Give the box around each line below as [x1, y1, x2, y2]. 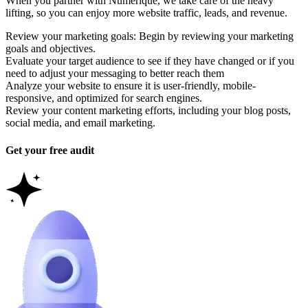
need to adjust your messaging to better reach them [5, 67, 224, 80]
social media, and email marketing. [5, 117, 155, 129]
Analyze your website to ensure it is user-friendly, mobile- [5, 80, 256, 92]
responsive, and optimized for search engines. [5, 92, 202, 104]
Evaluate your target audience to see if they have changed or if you [5, 55, 294, 67]
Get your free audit [5, 144, 94, 156]
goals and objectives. [5, 43, 96, 55]
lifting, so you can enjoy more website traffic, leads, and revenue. [5, 7, 287, 19]
